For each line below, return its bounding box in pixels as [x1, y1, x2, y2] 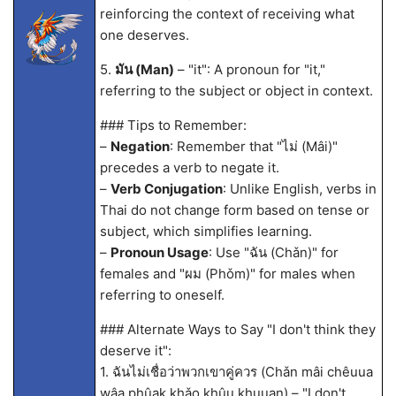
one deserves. [99, 27, 189, 43]
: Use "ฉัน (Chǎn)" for [208, 244, 339, 261]
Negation [110, 138, 170, 155]
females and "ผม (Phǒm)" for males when [99, 265, 355, 282]
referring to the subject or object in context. [99, 82, 373, 99]
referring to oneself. [99, 286, 225, 303]
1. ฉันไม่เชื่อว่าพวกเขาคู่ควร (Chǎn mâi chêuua [99, 363, 373, 380]
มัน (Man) [114, 61, 174, 78]
